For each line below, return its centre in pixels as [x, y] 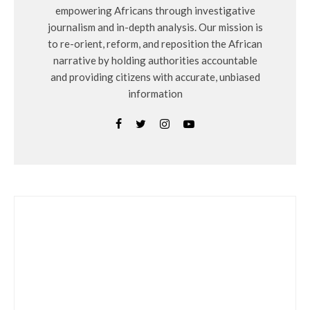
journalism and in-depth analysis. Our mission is [155, 27]
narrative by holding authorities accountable [155, 60]
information [155, 93]
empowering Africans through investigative [155, 10]
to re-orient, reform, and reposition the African [155, 44]
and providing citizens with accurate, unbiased [155, 77]
